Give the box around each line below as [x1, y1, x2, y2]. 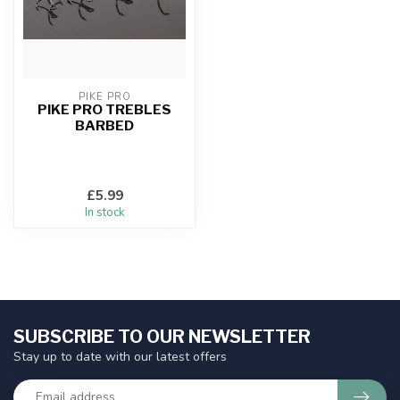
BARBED [75, 117, 134, 135]
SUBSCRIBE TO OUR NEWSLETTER [13, 325, 311, 347]
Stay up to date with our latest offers [13, 347, 227, 365]
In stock [84, 204, 125, 221]
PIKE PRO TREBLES [37, 101, 171, 119]
